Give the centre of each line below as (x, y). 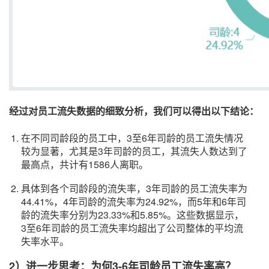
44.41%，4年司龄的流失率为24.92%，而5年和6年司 (134, 201)
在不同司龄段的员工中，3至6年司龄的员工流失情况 (132, 138)
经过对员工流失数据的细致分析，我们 (91, 111)
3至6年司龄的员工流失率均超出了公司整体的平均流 (132, 228)
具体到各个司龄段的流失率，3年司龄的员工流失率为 (134, 188)
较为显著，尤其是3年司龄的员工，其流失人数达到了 (134, 151)
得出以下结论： (225, 111)
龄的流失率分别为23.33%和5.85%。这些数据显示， (132, 215)
